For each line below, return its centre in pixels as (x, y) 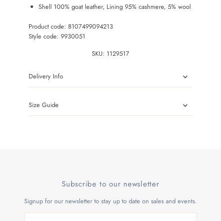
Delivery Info (46, 76)
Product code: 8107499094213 (71, 27)
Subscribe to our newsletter (110, 184)
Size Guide (44, 105)
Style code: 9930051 (57, 37)
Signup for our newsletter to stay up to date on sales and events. (110, 201)
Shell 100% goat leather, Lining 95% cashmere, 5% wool (115, 7)
